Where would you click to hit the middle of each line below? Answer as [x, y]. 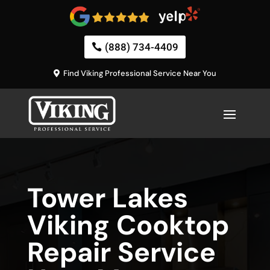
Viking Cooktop [128, 225]
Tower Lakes [107, 198]
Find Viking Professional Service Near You [140, 74]
